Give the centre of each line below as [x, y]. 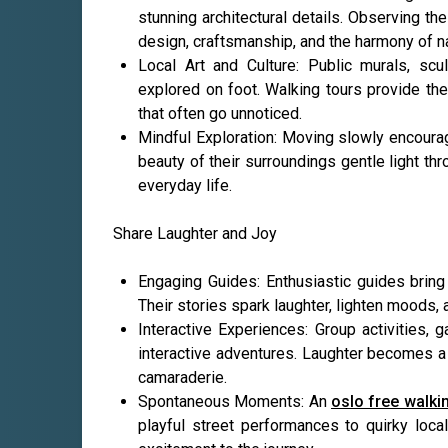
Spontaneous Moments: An [235, 402]
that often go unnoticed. [220, 114]
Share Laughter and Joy [195, 234]
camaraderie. [183, 378]
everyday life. [185, 186]
